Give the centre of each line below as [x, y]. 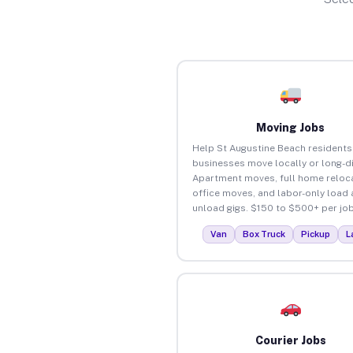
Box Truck [264, 234]
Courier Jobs [290, 340]
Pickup [316, 234]
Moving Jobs [291, 127]
